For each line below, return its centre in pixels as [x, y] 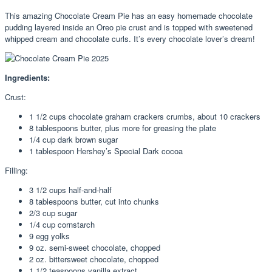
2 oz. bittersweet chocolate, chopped [94, 259]
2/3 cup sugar [53, 213]
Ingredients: [27, 78]
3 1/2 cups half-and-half [70, 190]
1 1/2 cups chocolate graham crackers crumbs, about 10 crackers [145, 117]
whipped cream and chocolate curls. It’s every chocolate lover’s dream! [130, 39]
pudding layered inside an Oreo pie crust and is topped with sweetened [129, 27]
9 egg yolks [49, 236]
